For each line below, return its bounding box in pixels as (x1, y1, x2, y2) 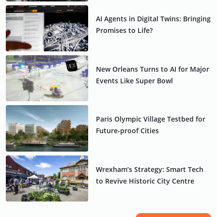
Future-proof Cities (95, 126, 159, 136)
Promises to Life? (95, 26, 153, 35)
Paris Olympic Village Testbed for (95, 114, 205, 124)
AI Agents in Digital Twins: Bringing (95, 14, 211, 24)
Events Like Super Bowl (95, 76, 173, 85)
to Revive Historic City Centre (95, 176, 194, 186)
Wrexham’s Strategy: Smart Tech (95, 164, 203, 174)
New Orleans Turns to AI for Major (95, 64, 209, 74)
